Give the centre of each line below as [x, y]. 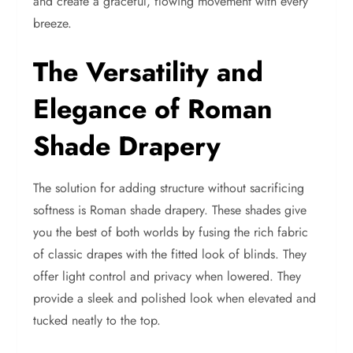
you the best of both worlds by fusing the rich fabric [171, 232]
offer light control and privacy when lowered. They [167, 276]
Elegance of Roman [153, 109]
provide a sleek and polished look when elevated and [175, 298]
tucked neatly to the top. [99, 320]
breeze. [53, 23]
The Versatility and [149, 72]
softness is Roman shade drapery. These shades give [170, 210]
